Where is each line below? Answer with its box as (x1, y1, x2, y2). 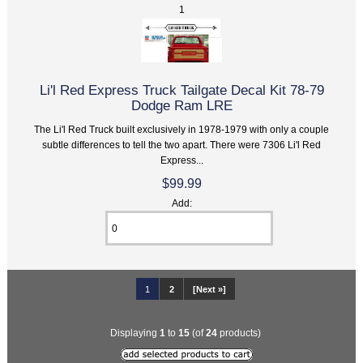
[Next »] (192, 284, 226, 294)
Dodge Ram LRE (130, 97, 233, 114)
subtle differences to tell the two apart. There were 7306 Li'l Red (42, 139, 321, 151)
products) (217, 327, 261, 338)
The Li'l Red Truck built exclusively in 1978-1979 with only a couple (34, 124, 329, 135)
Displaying (110, 327, 160, 338)
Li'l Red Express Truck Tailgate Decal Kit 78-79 (39, 82, 324, 99)
